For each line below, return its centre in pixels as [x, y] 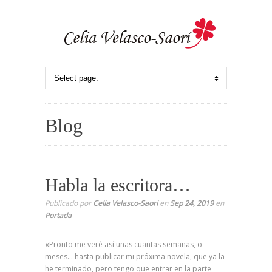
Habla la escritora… [118, 185]
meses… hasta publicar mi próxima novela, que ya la [135, 257]
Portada [58, 215]
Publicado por [69, 203]
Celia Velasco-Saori [125, 203]
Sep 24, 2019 [192, 203]
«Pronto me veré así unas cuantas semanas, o [124, 244]
